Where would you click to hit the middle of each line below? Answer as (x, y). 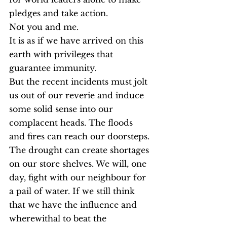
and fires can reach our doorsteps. (81, 136)
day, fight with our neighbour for (79, 177)
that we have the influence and (74, 205)
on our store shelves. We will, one (79, 164)
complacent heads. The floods (72, 123)
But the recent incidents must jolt (80, 82)
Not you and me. (44, 27)
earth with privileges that (62, 54)
